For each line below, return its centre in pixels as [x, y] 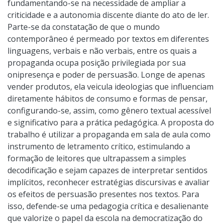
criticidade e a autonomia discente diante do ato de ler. [108, 15]
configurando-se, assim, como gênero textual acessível [109, 110]
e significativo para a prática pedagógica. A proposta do [111, 122]
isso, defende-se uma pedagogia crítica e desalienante [108, 206]
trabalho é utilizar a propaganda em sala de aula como [109, 134]
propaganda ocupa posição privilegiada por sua [97, 62]
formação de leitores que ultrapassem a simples [97, 158]
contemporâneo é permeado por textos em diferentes [108, 39]
